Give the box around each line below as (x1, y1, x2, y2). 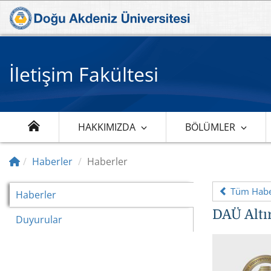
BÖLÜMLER (185, 120, 236, 134)
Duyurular (16, 212, 62, 226)
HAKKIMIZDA (78, 120, 136, 134)
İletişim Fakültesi (9, 60, 158, 87)
